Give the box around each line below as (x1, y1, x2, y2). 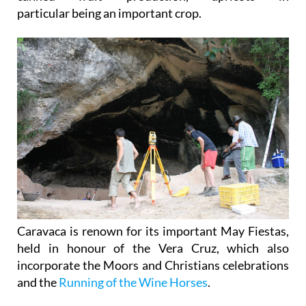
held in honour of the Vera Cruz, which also (17, 240, 289, 255)
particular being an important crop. (17, 5, 201, 21)
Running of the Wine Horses (59, 274, 208, 290)
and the (17, 274, 59, 290)
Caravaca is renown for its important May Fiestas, (17, 223, 289, 238)
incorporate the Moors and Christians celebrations (17, 257, 289, 273)
